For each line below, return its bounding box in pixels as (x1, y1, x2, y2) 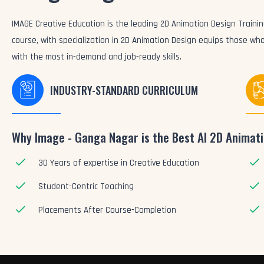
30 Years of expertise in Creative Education (38, 157, 199, 169)
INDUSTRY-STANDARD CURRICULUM (50, 82, 198, 98)
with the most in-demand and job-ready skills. (12, 51, 181, 62)
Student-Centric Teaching (38, 181, 134, 192)
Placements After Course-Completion (38, 204, 176, 216)
